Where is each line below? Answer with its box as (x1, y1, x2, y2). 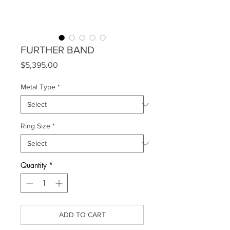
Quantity (21, 160, 47, 170)
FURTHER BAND (21, 44, 94, 55)
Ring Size (21, 122, 50, 130)
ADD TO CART (59, 210, 106, 219)
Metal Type (21, 83, 55, 91)
